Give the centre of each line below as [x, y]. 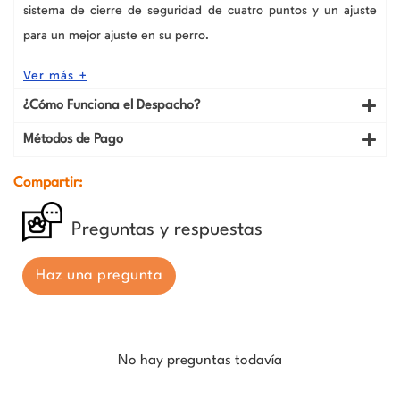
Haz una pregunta [99, 276]
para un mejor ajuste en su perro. [116, 36]
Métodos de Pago [73, 140]
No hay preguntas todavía [200, 361]
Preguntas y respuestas [167, 230]
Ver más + [55, 76]
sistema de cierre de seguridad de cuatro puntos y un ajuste [200, 11]
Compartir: [48, 183]
